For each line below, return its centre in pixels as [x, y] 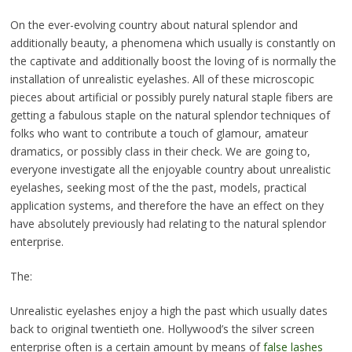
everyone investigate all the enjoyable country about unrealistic [170, 170]
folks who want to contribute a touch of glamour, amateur [159, 134]
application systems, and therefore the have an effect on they [167, 206]
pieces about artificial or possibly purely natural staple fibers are [171, 97]
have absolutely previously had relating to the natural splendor [168, 224]
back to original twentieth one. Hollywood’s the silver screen [162, 329]
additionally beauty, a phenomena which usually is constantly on [172, 43]
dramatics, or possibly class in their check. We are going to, [160, 152]
